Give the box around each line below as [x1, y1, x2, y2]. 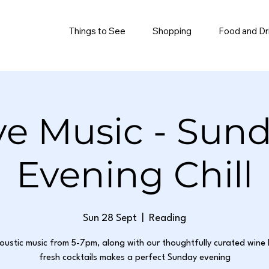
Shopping [152, 25, 192, 37]
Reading [149, 213, 186, 223]
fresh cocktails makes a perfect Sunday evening [38, 253, 231, 262]
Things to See [69, 25, 126, 37]
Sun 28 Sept [83, 213, 137, 223]
